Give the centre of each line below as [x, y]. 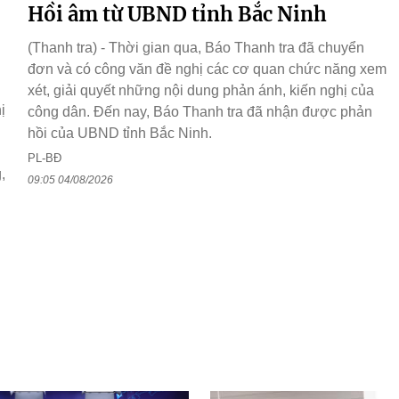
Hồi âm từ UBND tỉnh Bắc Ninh [177, 15]
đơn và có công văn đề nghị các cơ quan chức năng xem [207, 69]
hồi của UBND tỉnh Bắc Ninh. [120, 134]
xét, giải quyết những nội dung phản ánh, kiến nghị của [201, 91]
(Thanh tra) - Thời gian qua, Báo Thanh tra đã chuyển [196, 48]
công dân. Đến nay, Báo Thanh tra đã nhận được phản [200, 112]
